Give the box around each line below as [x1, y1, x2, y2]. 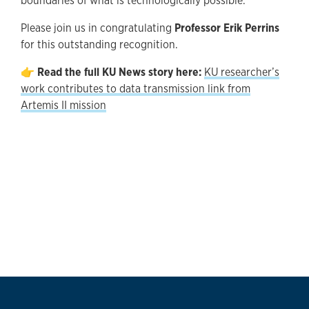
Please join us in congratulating [21, 20, 175, 35]
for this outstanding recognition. [21, 37, 178, 52]
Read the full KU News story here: [37, 64, 201, 79]
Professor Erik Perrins [175, 20, 279, 35]
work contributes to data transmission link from [21, 81, 250, 96]
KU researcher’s [204, 64, 279, 79]
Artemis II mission [21, 97, 106, 112]
